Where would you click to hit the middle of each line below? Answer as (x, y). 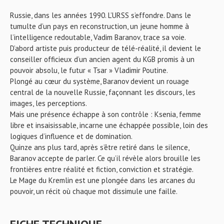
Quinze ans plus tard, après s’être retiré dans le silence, (99, 147)
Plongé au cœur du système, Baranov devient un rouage (99, 81)
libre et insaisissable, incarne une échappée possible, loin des (109, 125)
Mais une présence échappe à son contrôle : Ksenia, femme (105, 114)
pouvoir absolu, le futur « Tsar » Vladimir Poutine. (89, 70)
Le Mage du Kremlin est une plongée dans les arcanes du (102, 180)
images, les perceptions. (48, 103)
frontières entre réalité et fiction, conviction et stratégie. (102, 169)
